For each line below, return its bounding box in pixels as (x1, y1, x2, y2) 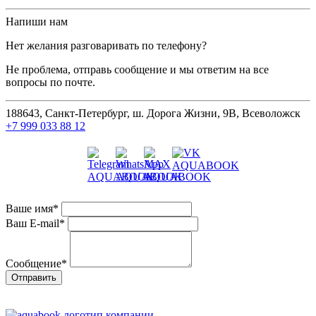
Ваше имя (6, 202, 53, 214)
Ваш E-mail (6, 217, 59, 229)
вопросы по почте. (6, 75, 95, 88)
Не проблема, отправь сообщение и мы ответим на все (6, 63, 269, 75)
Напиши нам (6, 15, 68, 28)
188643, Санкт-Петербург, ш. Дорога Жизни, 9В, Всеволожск (6, 107, 300, 119)
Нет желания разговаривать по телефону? (6, 39, 207, 51)
